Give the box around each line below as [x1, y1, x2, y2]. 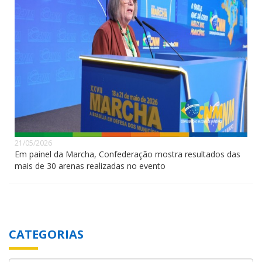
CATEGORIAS [9, 226, 84, 242]
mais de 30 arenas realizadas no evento [15, 160, 166, 171]
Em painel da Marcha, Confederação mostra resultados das [15, 148, 240, 160]
